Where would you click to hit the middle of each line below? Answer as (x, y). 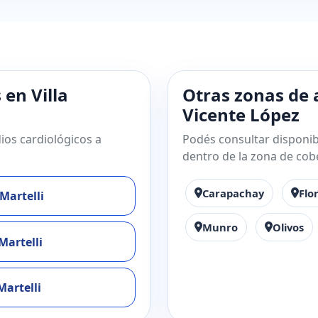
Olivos (288, 227)
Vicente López (241, 115)
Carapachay (233, 193)
